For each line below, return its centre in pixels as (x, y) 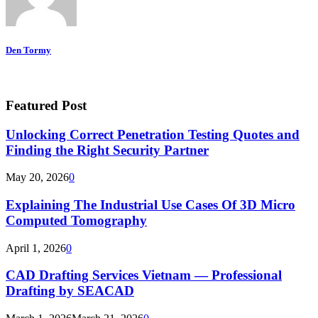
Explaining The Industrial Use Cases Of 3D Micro (150, 204)
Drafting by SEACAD (70, 291)
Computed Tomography (76, 220)
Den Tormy (28, 50)
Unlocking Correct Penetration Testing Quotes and (153, 134)
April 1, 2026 (36, 248)
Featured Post (46, 105)
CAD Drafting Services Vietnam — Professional (144, 275)
